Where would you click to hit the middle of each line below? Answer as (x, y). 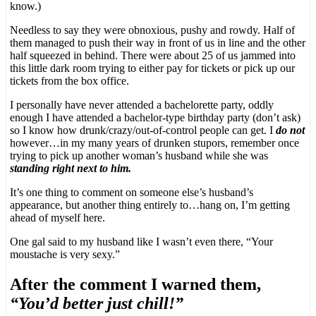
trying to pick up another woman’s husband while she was (139, 155)
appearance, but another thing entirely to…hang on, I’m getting (150, 205)
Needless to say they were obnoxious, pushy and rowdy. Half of (152, 30)
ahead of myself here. (57, 217)
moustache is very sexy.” (65, 254)
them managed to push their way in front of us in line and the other (158, 42)
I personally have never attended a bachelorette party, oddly (142, 104)
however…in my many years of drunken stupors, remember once (154, 142)
